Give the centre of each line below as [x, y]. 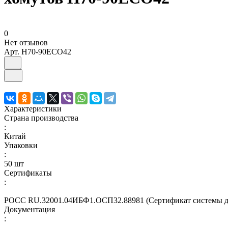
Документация [30, 209]
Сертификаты [28, 173]
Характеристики [33, 108]
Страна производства [41, 118]
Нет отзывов [26, 42]
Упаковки [21, 145]
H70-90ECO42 [46, 51]
